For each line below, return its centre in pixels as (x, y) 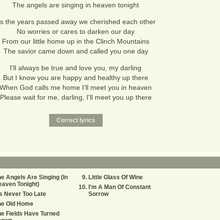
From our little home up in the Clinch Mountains (76, 41)
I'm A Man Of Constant (120, 187)
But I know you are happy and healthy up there (76, 78)
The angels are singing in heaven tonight (76, 5)
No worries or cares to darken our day (76, 31)
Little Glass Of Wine (116, 177)
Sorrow (98, 194)
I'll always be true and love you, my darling (76, 68)
